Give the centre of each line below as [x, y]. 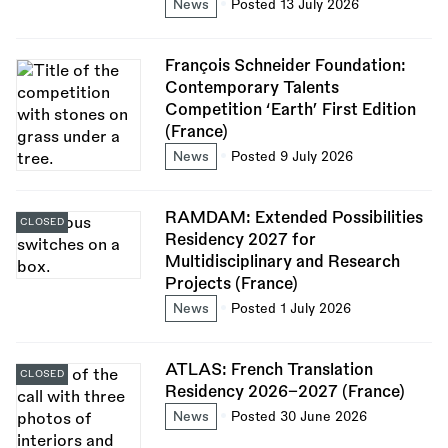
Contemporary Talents [251, 87]
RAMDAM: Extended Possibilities [293, 217]
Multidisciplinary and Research [282, 261]
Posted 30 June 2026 [298, 416]
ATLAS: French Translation [268, 369]
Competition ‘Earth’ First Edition [290, 109]
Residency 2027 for [240, 239]
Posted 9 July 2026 [291, 156]
